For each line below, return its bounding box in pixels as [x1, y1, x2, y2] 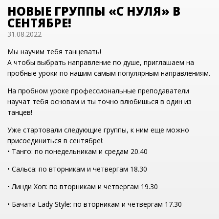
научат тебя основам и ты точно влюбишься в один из [7, 96, 192, 106]
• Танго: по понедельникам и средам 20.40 [7, 146, 148, 156]
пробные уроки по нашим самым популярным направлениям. [7, 68, 210, 78]
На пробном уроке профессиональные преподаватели [7, 86, 189, 95]
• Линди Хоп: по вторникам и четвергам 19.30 [7, 181, 158, 191]
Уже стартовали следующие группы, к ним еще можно [7, 125, 189, 134]
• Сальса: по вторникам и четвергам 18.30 [7, 164, 147, 174]
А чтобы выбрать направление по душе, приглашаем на [7, 57, 194, 67]
